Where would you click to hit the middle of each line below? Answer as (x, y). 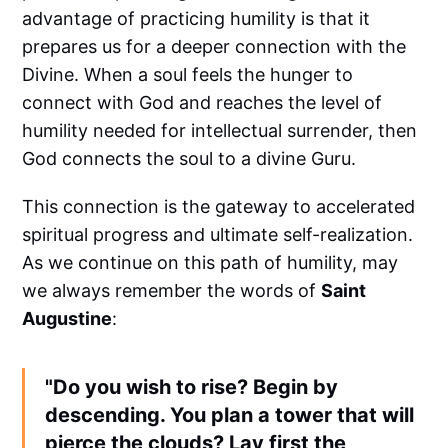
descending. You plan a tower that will (230, 415)
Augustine (67, 319)
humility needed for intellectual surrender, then (220, 131)
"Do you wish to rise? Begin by (192, 387)
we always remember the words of (172, 291)
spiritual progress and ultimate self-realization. (218, 235)
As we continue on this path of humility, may (210, 263)
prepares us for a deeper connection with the (214, 47)
